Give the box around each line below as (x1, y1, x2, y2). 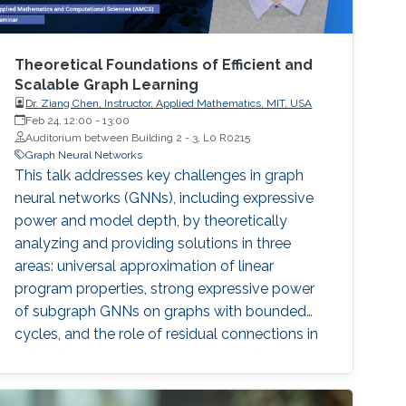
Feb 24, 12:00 (25, 113, 93, 127)
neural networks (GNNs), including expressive (14, 188, 314, 207)
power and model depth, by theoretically (14, 211, 288, 229)
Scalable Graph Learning (14, 75, 199, 93)
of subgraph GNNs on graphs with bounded (14, 302, 307, 320)
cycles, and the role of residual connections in (14, 324, 319, 343)
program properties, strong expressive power (14, 279, 315, 297)
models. (14, 370, 69, 388)
